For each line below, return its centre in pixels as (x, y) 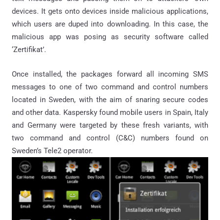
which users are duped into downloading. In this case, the (110, 24)
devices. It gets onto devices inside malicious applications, (110, 11)
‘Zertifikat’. (29, 50)
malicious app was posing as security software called (110, 37)
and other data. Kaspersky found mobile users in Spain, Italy (110, 112)
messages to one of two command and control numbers (110, 87)
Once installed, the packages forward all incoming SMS (110, 74)
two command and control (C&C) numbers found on (110, 138)
